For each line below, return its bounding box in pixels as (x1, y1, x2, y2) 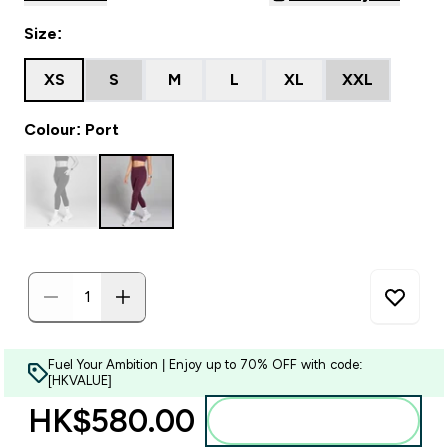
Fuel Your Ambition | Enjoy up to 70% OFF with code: (48, 357, 363, 372)
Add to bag (289, 413, 362, 429)
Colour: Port (24, 121, 119, 138)
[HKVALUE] (48, 373, 112, 388)
